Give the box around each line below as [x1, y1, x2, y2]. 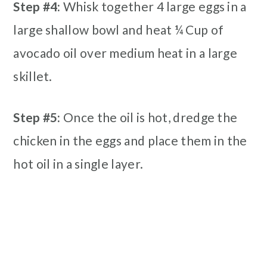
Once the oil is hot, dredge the [60, 109, 238, 125]
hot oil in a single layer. [13, 156, 144, 171]
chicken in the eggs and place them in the [13, 132, 247, 148]
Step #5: [13, 109, 61, 125]
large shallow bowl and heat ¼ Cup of [13, 21, 224, 37]
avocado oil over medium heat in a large [13, 45, 238, 60]
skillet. [13, 68, 52, 83]
